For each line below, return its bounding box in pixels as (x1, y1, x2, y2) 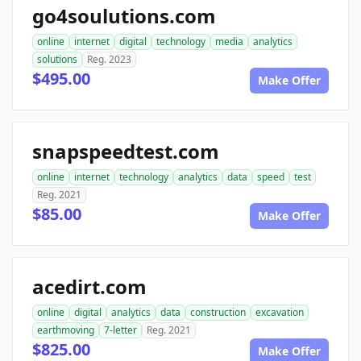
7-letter (104, 323, 137, 337)
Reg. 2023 (87, 52, 131, 66)
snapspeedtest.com (32, 138, 219, 164)
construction (190, 305, 246, 319)
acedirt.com (32, 273, 147, 300)
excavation (255, 305, 304, 319)
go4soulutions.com (32, 2, 216, 29)
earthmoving (37, 323, 94, 337)
